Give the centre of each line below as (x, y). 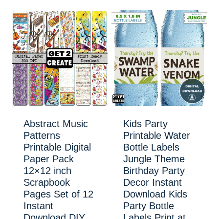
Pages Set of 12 (58, 194)
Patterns (42, 135)
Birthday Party (154, 170)
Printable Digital (57, 147)
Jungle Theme (154, 159)
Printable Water (157, 135)
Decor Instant (153, 182)
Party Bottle (149, 206)
